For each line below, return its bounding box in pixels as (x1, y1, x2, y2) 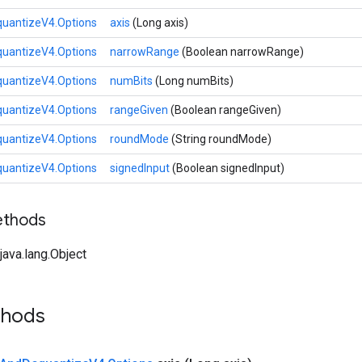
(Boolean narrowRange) (182, 45, 304, 58)
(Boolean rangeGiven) (170, 103, 281, 116)
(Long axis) (133, 16, 188, 29)
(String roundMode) (171, 133, 271, 145)
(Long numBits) (155, 74, 234, 87)
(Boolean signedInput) (172, 162, 284, 175)
